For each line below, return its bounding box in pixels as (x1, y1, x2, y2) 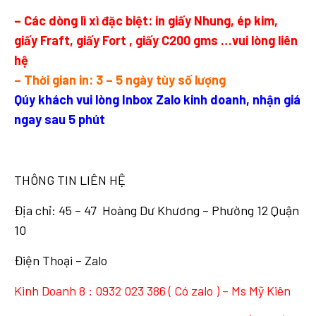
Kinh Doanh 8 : (14, 283, 95, 299)
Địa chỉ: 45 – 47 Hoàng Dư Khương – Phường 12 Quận (14, 202, 299, 219)
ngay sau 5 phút (14, 111, 105, 128)
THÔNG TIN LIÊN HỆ (14, 172, 126, 188)
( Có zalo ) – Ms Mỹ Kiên (166, 283, 291, 299)
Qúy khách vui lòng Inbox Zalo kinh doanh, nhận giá (14, 92, 300, 108)
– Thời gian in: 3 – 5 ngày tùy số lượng (14, 72, 226, 88)
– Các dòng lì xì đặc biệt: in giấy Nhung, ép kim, (14, 13, 278, 29)
